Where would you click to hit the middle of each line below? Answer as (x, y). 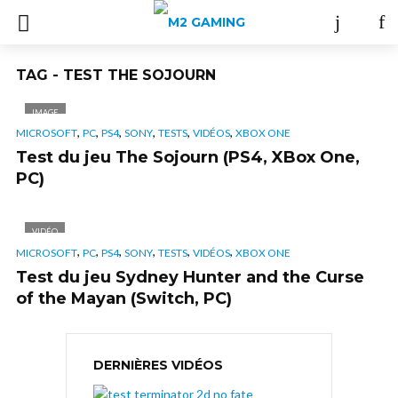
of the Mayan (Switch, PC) (124, 298)
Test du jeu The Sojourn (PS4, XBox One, (188, 158)
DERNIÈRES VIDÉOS (158, 365)
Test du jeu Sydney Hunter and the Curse (190, 277)
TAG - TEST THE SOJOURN (116, 75)
